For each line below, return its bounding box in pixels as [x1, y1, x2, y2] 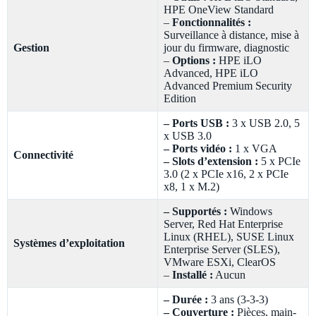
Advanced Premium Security [164, 80, 292, 92]
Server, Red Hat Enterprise [164, 218, 283, 231]
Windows [227, 205, 272, 218]
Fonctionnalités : [172, 16, 251, 29]
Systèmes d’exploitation [13, 237, 125, 250]
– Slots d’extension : [164, 155, 258, 168]
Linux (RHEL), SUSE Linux [164, 231, 294, 243]
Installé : [172, 269, 213, 281]
